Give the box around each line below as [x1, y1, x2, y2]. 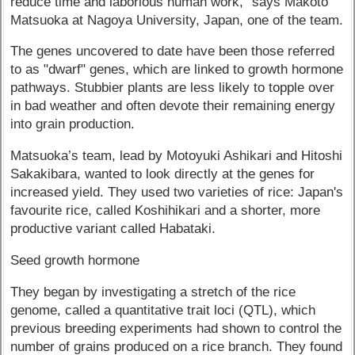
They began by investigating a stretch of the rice [10, 284, 296, 300]
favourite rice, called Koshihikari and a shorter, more [10, 203, 321, 219]
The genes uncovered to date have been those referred [10, 44, 335, 59]
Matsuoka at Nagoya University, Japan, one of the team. [10, 12, 344, 28]
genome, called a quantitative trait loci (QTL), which [10, 302, 316, 318]
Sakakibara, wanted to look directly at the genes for [10, 166, 315, 182]
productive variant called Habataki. [10, 221, 216, 237]
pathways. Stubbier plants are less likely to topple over [10, 80, 335, 96]
